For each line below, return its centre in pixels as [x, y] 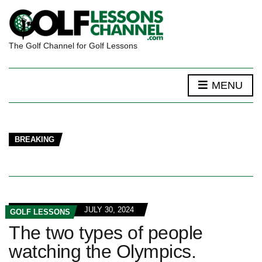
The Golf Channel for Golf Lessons [73, 46]
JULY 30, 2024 [109, 210]
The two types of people [106, 233]
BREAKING [35, 139]
